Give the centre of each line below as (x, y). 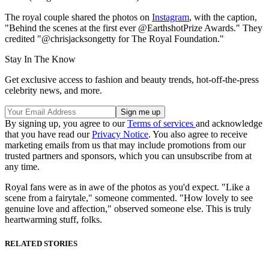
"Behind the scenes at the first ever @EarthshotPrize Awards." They (134, 28)
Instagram (171, 17)
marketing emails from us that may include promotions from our (125, 145)
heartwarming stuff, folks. (53, 220)
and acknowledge (229, 124)
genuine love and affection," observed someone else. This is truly (128, 209)
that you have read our (48, 134)
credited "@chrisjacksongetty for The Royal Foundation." (114, 39)
